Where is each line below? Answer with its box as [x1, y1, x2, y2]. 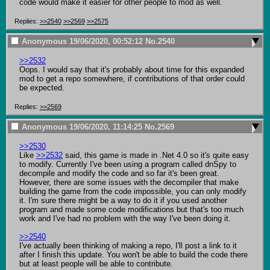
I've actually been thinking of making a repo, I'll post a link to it [19, 240, 237, 250]
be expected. [19, 83, 64, 92]
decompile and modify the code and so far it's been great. [19, 168, 219, 178]
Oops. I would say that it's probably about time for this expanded [19, 64, 244, 74]
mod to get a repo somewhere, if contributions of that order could [19, 74, 245, 83]
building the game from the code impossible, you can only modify [19, 186, 246, 196]
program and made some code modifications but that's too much [19, 204, 243, 214]
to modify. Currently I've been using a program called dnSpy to [19, 159, 236, 169]
